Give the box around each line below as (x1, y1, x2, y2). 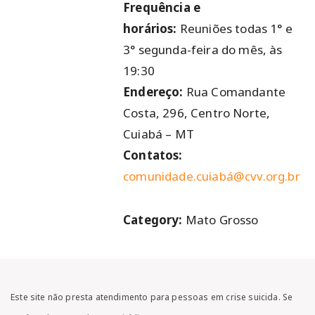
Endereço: (123, 84, 186, 100)
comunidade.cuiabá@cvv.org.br (123, 168, 300, 184)
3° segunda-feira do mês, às (123, 41, 283, 58)
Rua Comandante (186, 84, 286, 100)
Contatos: (123, 147, 183, 163)
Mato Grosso (185, 212, 259, 228)
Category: (123, 212, 186, 228)
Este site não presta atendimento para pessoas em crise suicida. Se (11, 290, 293, 303)
